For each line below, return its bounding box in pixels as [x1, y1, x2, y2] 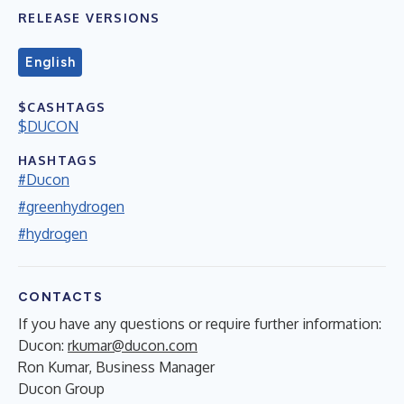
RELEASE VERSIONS [18, 9, 161, 25]
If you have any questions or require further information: [18, 314, 381, 333]
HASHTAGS [18, 151, 98, 168]
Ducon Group [18, 379, 105, 398]
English [25, 53, 76, 70]
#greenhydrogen [18, 197, 124, 216]
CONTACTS [18, 289, 104, 305]
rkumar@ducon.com [68, 335, 197, 354]
